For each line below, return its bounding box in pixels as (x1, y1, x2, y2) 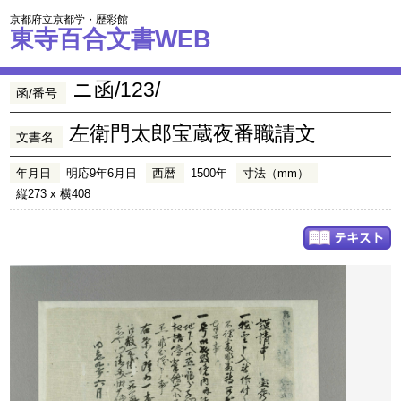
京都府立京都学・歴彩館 (10, 13, 129, 26)
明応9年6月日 (66, 166, 138, 180)
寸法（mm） (243, 166, 310, 180)
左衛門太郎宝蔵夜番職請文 (69, 122, 317, 145)
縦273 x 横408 (16, 187, 91, 200)
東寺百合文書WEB (10, 25, 212, 53)
